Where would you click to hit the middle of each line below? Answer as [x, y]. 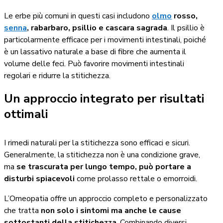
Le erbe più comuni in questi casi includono [78, 16]
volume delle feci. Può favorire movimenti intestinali [94, 63]
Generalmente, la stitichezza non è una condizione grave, [102, 155]
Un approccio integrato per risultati [104, 99]
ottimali [26, 114]
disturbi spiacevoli [40, 179]
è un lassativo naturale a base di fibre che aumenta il [95, 52]
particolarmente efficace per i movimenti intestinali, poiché [105, 40]
